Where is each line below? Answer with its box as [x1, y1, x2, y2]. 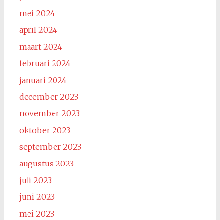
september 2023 [19, 142, 81, 152]
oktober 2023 [19, 125, 70, 135]
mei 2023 [19, 209, 54, 219]
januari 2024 [19, 75, 67, 85]
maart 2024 [19, 42, 62, 52]
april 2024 [19, 25, 57, 35]
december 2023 [19, 92, 78, 102]
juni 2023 [19, 192, 55, 202]
